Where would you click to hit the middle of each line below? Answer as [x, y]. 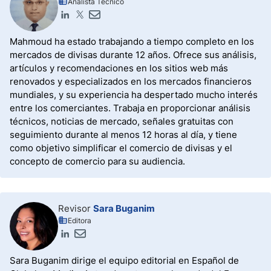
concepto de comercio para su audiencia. [97, 161]
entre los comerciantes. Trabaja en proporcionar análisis [130, 108]
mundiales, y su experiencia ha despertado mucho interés [134, 95]
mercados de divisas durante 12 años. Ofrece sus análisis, [133, 55]
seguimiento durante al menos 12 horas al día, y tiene [123, 135]
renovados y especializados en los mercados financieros [131, 81]
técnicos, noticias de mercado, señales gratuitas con [122, 121]
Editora [80, 220]
